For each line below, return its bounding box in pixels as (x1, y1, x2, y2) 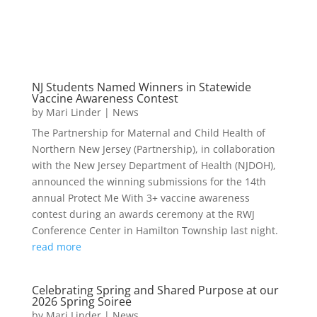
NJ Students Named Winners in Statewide (31, 79, 251, 95)
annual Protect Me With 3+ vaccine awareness (31, 190, 250, 204)
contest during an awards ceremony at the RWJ (31, 207, 255, 221)
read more (31, 239, 81, 253)
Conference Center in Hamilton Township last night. (31, 223, 278, 237)
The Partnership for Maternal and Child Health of (31, 125, 265, 139)
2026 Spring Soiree (31, 293, 132, 309)
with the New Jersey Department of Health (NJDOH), (31, 158, 276, 172)
